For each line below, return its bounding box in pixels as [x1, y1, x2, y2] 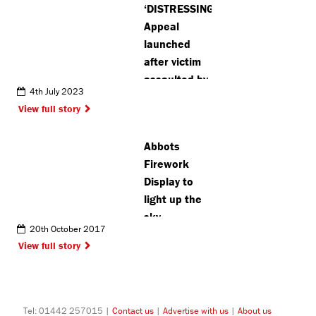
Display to [144, 174, 194, 188]
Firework [144, 156, 190, 171]
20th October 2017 [25, 222, 106, 235]
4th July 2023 [25, 85, 84, 98]
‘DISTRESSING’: [144, 1, 220, 16]
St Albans [144, 125, 193, 140]
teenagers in [144, 107, 209, 122]
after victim [144, 54, 202, 69]
